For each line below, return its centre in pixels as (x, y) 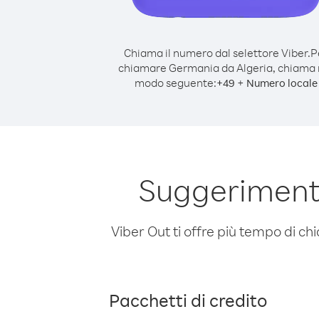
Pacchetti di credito (188, 300)
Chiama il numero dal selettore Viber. (217, 53)
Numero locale (282, 83)
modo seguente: (175, 83)
